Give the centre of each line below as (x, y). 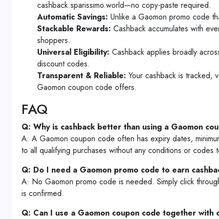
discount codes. (64, 64)
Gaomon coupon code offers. (87, 87)
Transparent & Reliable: (82, 76)
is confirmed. (43, 193)
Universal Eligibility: (73, 52)
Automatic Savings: (73, 17)
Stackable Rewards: (74, 29)
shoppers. (54, 40)
